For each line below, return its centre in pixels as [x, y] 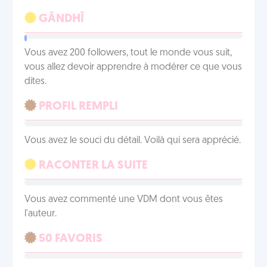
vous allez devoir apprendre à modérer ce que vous [133, 67]
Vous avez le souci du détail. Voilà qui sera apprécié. [133, 141]
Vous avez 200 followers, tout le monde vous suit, [128, 53]
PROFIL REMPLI [77, 107]
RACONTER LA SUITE [92, 166]
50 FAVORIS [69, 239]
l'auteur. [41, 214]
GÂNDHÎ [60, 19]
